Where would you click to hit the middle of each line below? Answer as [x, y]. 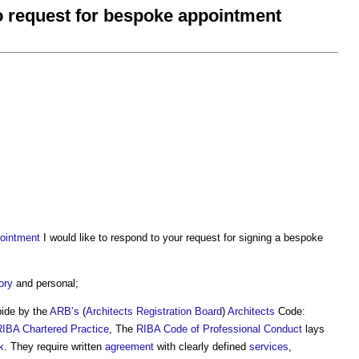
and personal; [46, 283]
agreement [129, 347]
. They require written [54, 347]
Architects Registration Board [154, 311]
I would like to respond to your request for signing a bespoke [182, 238]
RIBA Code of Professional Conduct [219, 329]
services [269, 347]
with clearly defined [202, 347]
